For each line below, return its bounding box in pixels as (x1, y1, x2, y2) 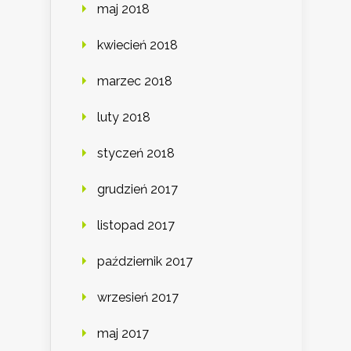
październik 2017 (97, 254, 193, 270)
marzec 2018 (97, 74, 172, 89)
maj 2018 (97, 2, 150, 17)
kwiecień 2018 (97, 38, 178, 53)
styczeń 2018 (97, 146, 175, 161)
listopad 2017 (97, 218, 175, 233)
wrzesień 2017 (97, 290, 179, 306)
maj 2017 (97, 326, 149, 342)
